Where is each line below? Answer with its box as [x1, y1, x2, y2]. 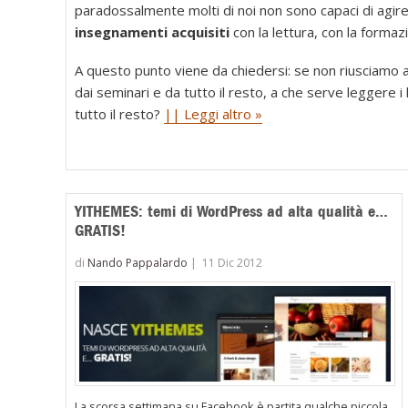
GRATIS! [75, 219, 127, 240]
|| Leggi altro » [164, 104, 263, 123]
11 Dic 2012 [202, 254, 263, 270]
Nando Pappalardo [87, 254, 189, 270]
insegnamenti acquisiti [75, 22, 230, 41]
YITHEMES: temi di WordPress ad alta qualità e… [75, 200, 389, 221]
